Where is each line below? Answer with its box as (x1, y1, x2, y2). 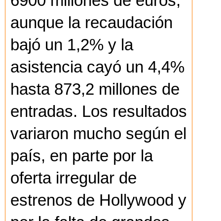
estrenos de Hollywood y (10, 191, 186, 210)
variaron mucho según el (10, 125, 186, 143)
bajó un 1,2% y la (10, 36, 133, 54)
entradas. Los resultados (10, 103, 187, 121)
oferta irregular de (10, 169, 137, 187)
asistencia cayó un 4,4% (10, 58, 184, 76)
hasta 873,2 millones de (10, 80, 180, 99)
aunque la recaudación (10, 14, 173, 32)
